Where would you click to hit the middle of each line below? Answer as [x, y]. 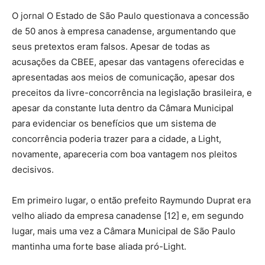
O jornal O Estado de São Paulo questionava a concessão [130, 16]
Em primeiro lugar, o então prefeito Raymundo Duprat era [131, 201]
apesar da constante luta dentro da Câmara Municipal [123, 108]
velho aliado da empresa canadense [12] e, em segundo [128, 216]
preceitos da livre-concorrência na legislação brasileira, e [132, 93]
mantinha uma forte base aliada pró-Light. [99, 247]
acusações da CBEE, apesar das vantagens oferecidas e [128, 62]
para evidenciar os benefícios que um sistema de [114, 124]
